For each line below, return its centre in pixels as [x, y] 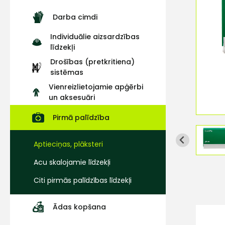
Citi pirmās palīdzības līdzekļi [83, 180]
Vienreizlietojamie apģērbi [96, 87]
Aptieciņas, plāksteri [68, 144]
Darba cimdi [75, 17]
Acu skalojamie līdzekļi [72, 162]
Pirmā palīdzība [81, 117]
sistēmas [67, 72]
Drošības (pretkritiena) [92, 62]
